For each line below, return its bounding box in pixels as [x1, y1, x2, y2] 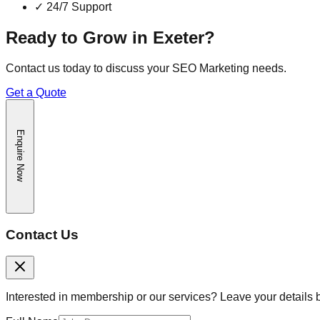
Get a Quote [6, 86, 66, 99]
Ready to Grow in [6, 28, 153, 48]
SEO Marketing [172, 62, 249, 74]
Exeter [153, 28, 204, 48]
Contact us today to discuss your [6, 62, 172, 74]
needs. [249, 62, 286, 74]
